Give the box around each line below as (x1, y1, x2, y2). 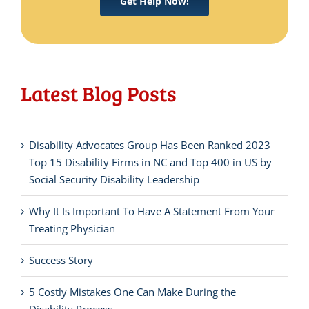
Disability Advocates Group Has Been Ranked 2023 (29, 138, 270, 152)
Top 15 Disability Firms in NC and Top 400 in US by (29, 155, 272, 170)
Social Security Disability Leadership (29, 172, 199, 187)
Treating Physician (29, 221, 115, 236)
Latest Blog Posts (21, 79, 177, 108)
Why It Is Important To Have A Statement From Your (29, 204, 275, 219)
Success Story (29, 253, 93, 268)
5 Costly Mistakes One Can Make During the (29, 285, 236, 299)
